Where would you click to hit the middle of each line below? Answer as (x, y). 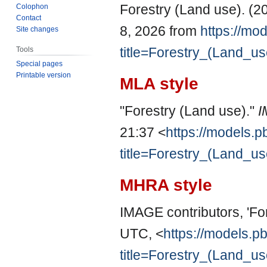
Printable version (44, 75)
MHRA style (166, 185)
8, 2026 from (160, 31)
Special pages (40, 63)
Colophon (32, 6)
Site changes (38, 29)
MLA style (159, 83)
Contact (29, 18)
